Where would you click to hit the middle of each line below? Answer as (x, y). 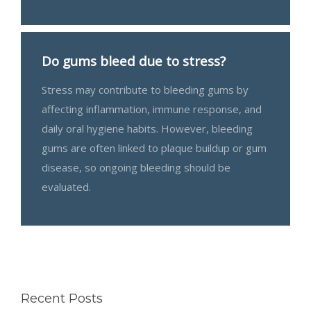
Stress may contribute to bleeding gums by (145, 89)
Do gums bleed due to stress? (134, 60)
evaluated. (66, 186)
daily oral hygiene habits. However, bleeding (147, 128)
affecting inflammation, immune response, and (152, 109)
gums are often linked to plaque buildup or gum (154, 148)
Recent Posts (62, 298)
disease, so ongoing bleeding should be (136, 167)
